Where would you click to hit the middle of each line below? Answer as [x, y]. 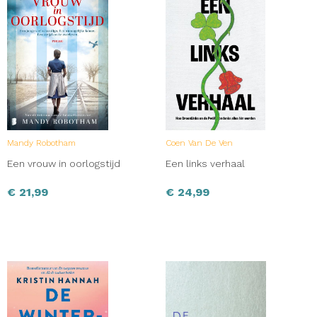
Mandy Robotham [41, 143]
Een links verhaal [205, 163]
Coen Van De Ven [199, 143]
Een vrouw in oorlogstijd [64, 163]
